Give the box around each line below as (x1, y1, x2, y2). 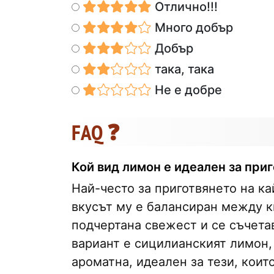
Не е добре (151, 82, 222, 97)
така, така (151, 61, 214, 76)
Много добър (151, 20, 233, 35)
